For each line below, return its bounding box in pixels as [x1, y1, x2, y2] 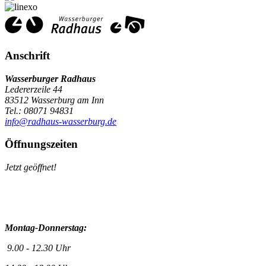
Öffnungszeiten [5, 138, 78, 151]
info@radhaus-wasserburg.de [5, 116, 116, 126]
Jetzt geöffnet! [5, 162, 56, 172]
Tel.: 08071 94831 [5, 105, 74, 116]
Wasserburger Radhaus [5, 73, 96, 84]
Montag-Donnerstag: [5, 223, 87, 233]
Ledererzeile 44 [5, 84, 62, 94]
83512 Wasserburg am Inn [5, 94, 104, 105]
